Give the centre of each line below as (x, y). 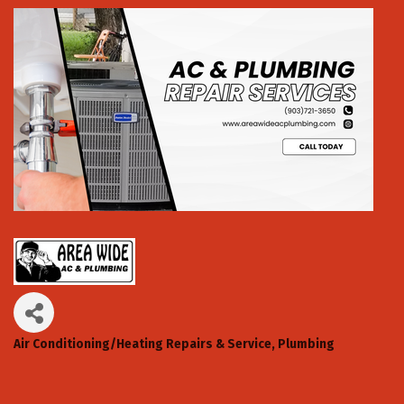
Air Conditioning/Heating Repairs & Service (142, 344)
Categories (59, 358)
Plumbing (306, 344)
